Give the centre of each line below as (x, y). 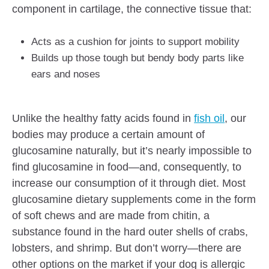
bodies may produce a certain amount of (109, 134)
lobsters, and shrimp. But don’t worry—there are (127, 248)
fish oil (210, 118)
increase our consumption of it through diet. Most (129, 183)
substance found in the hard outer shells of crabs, (130, 232)
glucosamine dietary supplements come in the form (134, 199)
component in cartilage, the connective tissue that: (132, 9)
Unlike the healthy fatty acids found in (103, 118)
